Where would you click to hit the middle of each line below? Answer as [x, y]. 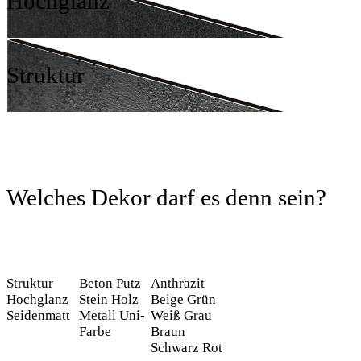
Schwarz [175, 347]
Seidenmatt [38, 315]
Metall [97, 315]
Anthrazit [178, 283]
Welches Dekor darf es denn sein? [166, 197]
